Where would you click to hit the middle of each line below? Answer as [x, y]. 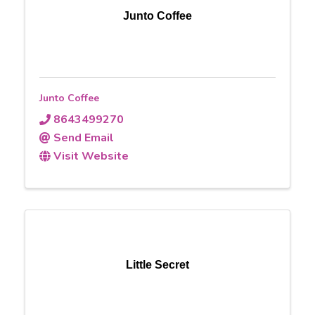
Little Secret [157, 264]
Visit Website [91, 156]
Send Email [84, 137]
